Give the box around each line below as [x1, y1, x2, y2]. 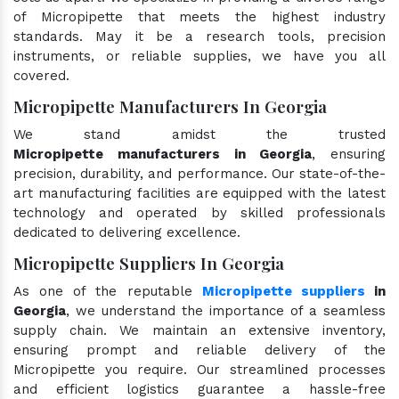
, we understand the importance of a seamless [66, 302, 386, 319]
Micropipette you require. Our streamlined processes [13, 361, 386, 378]
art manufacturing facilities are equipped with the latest [13, 184, 386, 201]
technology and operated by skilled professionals [13, 204, 386, 221]
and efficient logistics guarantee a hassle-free [13, 380, 386, 397]
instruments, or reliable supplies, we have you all [13, 47, 386, 64]
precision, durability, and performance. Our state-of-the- [13, 165, 386, 182]
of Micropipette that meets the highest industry [13, 8, 386, 25]
